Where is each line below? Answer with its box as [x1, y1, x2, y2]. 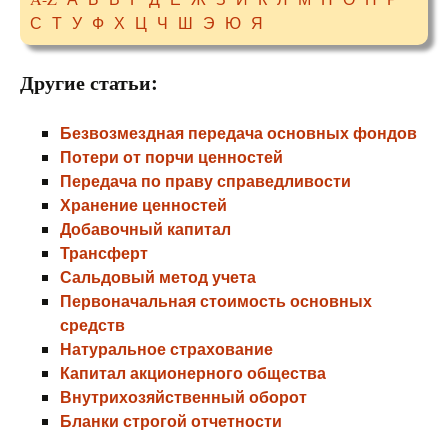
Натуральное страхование [60, 337, 273, 360]
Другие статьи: [20, 68, 158, 97]
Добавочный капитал [60, 217, 231, 240]
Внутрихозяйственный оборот [60, 385, 307, 408]
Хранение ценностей [60, 193, 227, 216]
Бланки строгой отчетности [60, 409, 282, 432]
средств [60, 313, 125, 336]
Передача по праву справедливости [60, 169, 351, 192]
